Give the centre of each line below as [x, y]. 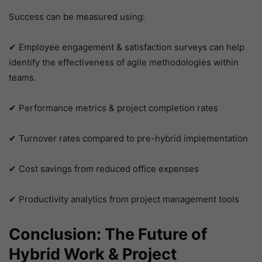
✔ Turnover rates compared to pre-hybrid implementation [128, 139]
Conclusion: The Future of [108, 235]
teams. [23, 78]
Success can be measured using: [77, 17]
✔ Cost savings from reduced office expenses [104, 169]
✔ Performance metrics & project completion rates [113, 108]
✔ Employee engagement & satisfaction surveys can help [127, 47]
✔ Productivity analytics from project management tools [124, 199]
